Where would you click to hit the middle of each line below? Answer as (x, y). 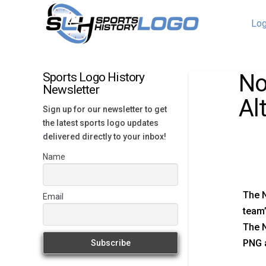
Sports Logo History (94, 77)
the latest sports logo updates (101, 123)
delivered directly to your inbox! (104, 136)
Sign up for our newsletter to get (105, 109)
